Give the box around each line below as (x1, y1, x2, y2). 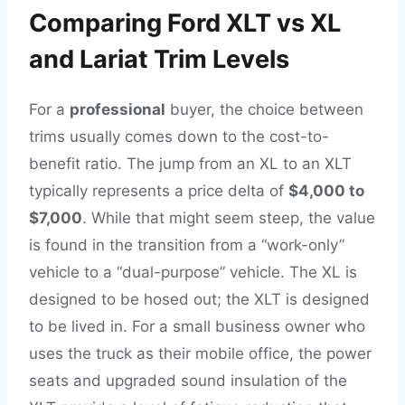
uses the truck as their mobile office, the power (29, 344, 372, 363)
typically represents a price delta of (29, 181, 288, 200)
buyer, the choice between (165, 99, 363, 118)
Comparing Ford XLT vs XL (29, 7, 341, 38)
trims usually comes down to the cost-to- (29, 127, 329, 146)
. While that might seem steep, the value (82, 208, 375, 227)
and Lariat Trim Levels (29, 43, 289, 74)
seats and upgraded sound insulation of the (29, 371, 347, 390)
